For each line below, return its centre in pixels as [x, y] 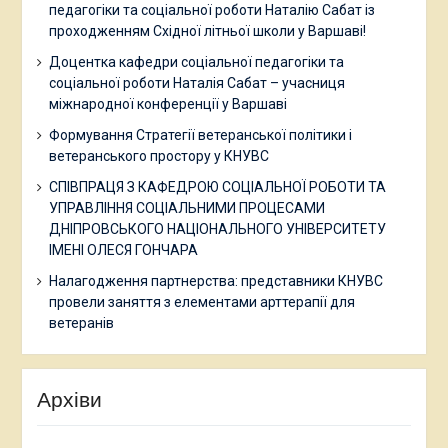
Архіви [69, 400]
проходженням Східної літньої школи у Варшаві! [207, 31]
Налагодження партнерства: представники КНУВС [215, 281]
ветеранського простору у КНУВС [158, 156]
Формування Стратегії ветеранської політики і [200, 135]
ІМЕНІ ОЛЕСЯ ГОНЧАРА [123, 250]
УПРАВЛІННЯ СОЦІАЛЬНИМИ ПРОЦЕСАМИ [186, 208]
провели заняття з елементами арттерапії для [201, 302]
